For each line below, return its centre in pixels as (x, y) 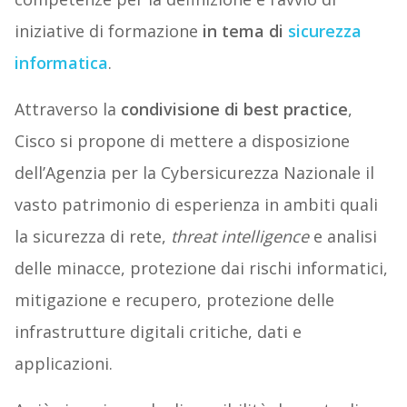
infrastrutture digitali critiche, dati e (158, 331)
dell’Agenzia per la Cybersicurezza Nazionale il (194, 172)
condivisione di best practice (234, 109)
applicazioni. (63, 363)
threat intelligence (239, 236)
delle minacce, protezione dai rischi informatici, (201, 268)
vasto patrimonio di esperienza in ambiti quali (196, 204)
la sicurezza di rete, (92, 236)
